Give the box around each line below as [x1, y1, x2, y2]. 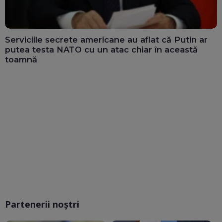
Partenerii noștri [5, 198, 79, 210]
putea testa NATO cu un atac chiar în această [5, 44, 198, 55]
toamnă [5, 54, 37, 64]
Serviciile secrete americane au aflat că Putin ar [5, 34, 208, 45]
